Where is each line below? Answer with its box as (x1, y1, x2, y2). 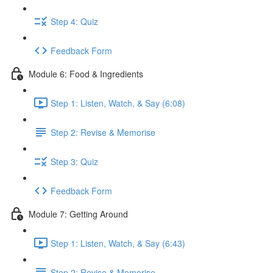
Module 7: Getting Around (29, 207, 128, 220)
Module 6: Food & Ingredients (29, 67, 143, 80)
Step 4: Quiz (51, 15, 98, 27)
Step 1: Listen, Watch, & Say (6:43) (51, 236, 185, 249)
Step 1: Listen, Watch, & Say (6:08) (51, 96, 185, 109)
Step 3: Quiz (51, 155, 98, 168)
